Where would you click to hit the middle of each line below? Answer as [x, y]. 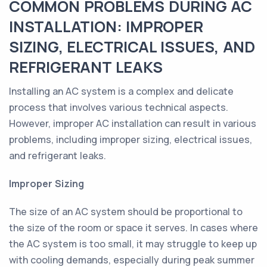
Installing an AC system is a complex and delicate [121, 91]
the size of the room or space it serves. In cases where [133, 228]
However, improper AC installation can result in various [133, 123]
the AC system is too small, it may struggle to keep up [133, 244]
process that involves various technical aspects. [119, 107]
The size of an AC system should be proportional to [126, 212]
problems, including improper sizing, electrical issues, [131, 139]
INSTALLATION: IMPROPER [106, 27]
